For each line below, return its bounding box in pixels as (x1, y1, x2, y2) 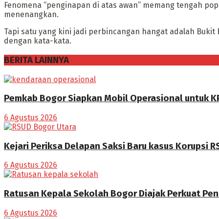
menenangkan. (4, 10, 59, 20)
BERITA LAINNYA (4, 54, 69, 66)
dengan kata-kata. (4, 36, 71, 46)
